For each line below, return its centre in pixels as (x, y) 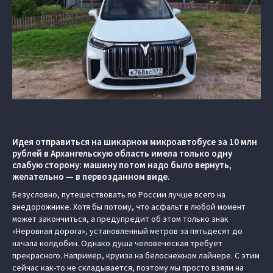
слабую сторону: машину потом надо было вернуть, (122, 165)
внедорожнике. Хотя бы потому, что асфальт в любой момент (129, 207)
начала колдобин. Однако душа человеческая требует (117, 243)
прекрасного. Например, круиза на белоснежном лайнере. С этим (136, 255)
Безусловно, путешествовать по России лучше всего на (119, 194)
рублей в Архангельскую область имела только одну (122, 153)
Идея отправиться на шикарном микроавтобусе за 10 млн (135, 142)
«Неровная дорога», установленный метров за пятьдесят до (127, 231)
